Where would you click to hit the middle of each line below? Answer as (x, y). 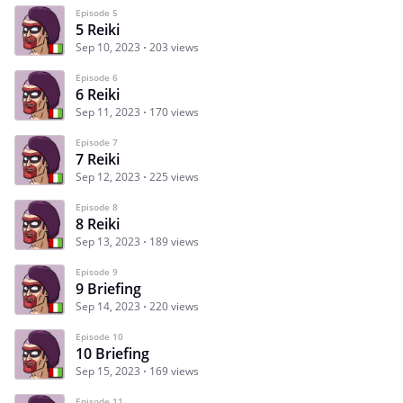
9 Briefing (108, 288)
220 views (174, 306)
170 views (174, 112)
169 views (174, 371)
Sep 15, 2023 (108, 371)
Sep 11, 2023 (108, 112)
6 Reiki (98, 94)
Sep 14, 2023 (108, 306)
